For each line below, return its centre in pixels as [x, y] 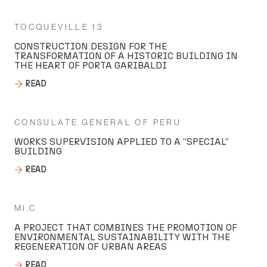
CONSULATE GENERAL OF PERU [98, 122]
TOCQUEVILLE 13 [59, 27]
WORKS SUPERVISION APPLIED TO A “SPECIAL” [122, 142]
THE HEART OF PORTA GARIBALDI [91, 65]
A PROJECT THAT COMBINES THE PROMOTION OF [126, 227]
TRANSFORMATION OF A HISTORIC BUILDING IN [126, 56]
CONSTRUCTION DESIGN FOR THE [91, 46]
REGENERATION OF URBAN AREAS [91, 246]
